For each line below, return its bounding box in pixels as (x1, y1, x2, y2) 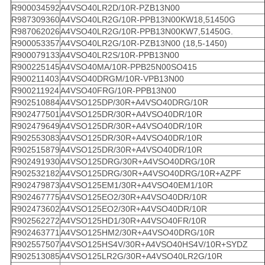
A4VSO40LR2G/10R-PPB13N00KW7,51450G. (60, 26, 233, 36)
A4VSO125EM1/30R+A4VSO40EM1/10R (60, 180, 213, 190)
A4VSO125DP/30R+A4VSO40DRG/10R (60, 97, 208, 107)
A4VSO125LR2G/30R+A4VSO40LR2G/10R (60, 251, 222, 261)
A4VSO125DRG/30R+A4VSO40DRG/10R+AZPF (60, 168, 241, 178)
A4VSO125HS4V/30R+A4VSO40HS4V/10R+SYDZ (60, 239, 248, 249)
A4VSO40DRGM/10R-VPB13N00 (60, 73, 184, 83)
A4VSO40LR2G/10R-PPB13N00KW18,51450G (60, 14, 235, 24)
